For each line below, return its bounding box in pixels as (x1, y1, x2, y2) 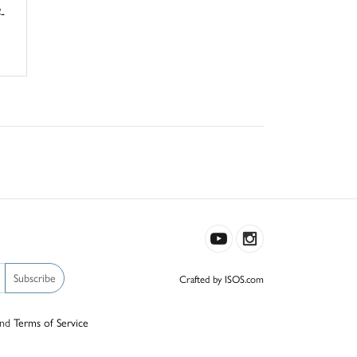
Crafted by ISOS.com (179, 270, 264, 286)
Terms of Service (14, 313, 88, 330)
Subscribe (14, 269, 56, 285)
